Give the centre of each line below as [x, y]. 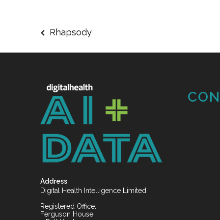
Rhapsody [71, 32]
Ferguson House [67, 214]
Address [54, 181]
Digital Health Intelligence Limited [93, 191]
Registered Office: [68, 206]
